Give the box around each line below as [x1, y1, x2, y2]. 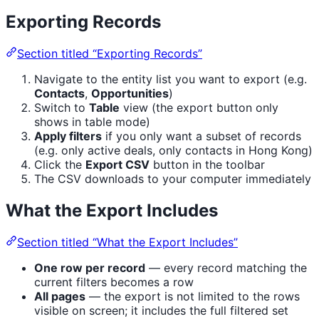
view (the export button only [120, 100, 278, 115]
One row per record [34, 261, 145, 276]
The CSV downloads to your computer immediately [34, 172, 311, 187]
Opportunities [91, 86, 169, 101]
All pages [34, 289, 85, 304]
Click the [34, 157, 85, 172]
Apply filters [34, 129, 102, 144]
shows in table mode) [34, 115, 150, 130]
